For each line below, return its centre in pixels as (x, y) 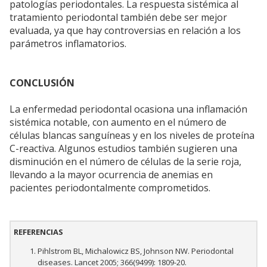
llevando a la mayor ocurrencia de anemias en (111, 175)
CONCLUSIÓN (42, 83)
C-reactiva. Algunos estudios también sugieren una (123, 149)
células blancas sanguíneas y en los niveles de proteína (132, 136)
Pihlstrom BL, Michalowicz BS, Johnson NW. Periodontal (136, 251)
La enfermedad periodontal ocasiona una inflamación (128, 109)
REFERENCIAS (38, 232)
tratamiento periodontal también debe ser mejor (118, 18)
